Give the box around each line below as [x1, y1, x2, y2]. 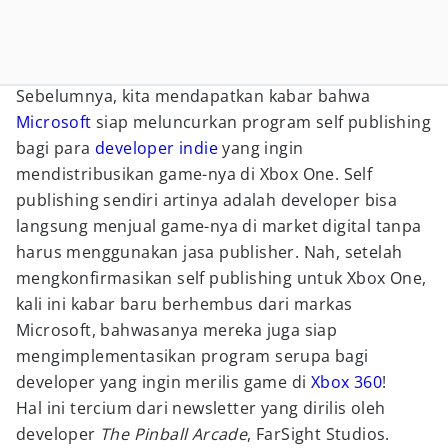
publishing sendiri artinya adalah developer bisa [16, 189, 398, 211]
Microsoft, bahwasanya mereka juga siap [16, 319, 338, 341]
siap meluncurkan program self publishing [91, 111, 432, 133]
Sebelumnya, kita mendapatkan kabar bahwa [16, 85, 370, 107]
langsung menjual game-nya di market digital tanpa [16, 215, 422, 237]
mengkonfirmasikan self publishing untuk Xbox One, [16, 267, 427, 289]
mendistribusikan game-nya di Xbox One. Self [16, 163, 373, 185]
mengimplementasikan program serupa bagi [16, 345, 369, 367]
